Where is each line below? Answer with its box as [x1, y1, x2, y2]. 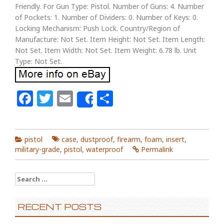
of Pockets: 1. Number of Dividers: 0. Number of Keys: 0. [15, 12, 198, 22]
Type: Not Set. [15, 56, 62, 66]
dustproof [80, 134, 113, 144]
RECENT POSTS [17, 201, 101, 212]
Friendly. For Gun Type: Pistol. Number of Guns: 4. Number [15, 1, 204, 11]
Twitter [53, 87, 107, 109]
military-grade [15, 144, 60, 154]
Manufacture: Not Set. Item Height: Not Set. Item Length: [15, 34, 205, 44]
